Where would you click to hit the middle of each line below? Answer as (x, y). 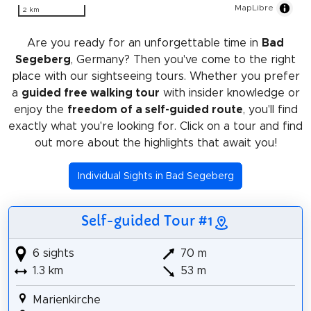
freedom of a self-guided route (155, 110)
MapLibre (254, 8)
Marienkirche (66, 300)
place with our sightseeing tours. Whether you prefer (155, 77)
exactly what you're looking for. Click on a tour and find (155, 127)
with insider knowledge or (229, 93)
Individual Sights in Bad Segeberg (155, 176)
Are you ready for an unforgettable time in (144, 43)
